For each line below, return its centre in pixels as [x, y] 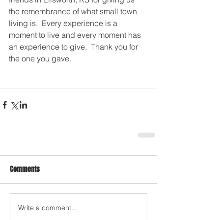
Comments [25, 169]
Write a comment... [48, 207]
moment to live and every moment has [76, 35]
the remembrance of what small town [74, 11]
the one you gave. [41, 58]
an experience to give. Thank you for [74, 47]
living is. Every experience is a [64, 23]
